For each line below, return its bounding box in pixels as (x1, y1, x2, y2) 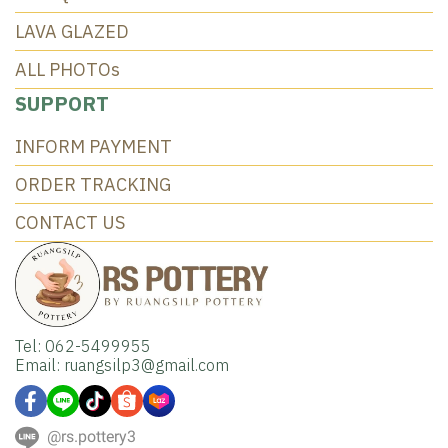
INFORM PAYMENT (15, 135, 172, 158)
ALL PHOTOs (15, 58, 120, 81)
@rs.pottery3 (47, 427, 136, 446)
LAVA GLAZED (15, 20, 129, 43)
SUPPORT (15, 90, 109, 117)
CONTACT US (15, 211, 125, 234)
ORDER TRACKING (15, 173, 171, 196)
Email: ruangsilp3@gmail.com (15, 355, 229, 375)
